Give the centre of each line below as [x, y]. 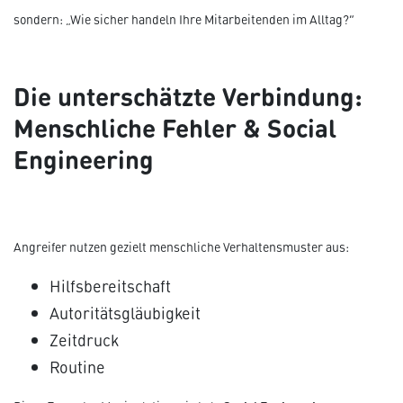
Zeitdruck [84, 340]
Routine [77, 367]
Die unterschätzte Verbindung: [188, 95]
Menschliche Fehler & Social [175, 126]
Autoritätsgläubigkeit [125, 313]
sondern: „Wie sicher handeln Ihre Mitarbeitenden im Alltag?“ [184, 19]
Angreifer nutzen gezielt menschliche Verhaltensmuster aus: [181, 247]
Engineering [84, 158]
